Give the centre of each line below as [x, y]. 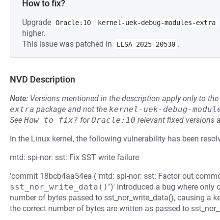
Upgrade [38, 22]
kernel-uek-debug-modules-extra [157, 23]
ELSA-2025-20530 [146, 44]
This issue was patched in [68, 44]
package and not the [72, 109]
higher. [34, 33]
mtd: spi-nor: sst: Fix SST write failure [74, 157]
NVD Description [42, 79]
